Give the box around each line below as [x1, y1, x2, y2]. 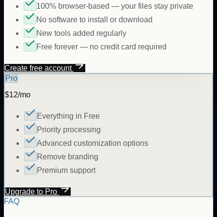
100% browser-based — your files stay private [36, 2, 193, 11]
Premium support [37, 166, 95, 175]
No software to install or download [36, 15, 153, 24]
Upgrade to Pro [5, 187, 59, 196]
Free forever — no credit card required [36, 43, 167, 51]
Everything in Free [37, 112, 100, 121]
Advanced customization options [37, 139, 148, 148]
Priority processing [37, 125, 101, 134]
